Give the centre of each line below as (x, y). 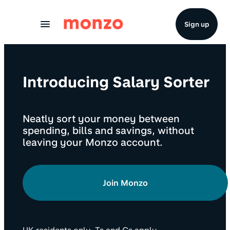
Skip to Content (42, 13)
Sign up (197, 24)
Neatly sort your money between (101, 119)
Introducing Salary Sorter (116, 82)
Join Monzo (125, 183)
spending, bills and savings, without (108, 131)
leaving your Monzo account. (93, 143)
